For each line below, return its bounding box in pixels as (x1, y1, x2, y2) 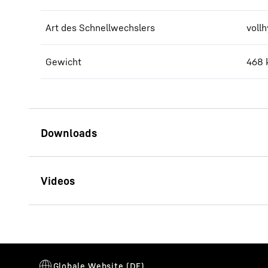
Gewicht (45, 56, 81, 68)
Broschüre (115, 175, 167, 188)
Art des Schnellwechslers (45, 22, 155, 33)
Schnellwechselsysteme (115, 192, 240, 205)
